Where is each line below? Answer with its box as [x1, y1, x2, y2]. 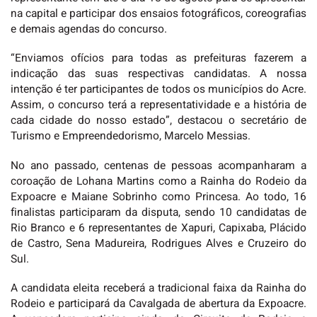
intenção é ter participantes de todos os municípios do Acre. [11, 81, 306, 98]
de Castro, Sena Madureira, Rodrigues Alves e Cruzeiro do [11, 235, 306, 252]
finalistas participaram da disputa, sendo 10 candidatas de [11, 204, 306, 221]
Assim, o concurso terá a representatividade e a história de [11, 97, 306, 114]
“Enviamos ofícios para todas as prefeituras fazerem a [11, 50, 306, 67]
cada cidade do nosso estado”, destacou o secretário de [11, 113, 306, 129]
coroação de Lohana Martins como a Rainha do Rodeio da [11, 173, 306, 190]
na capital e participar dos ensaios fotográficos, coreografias [11, 5, 306, 22]
